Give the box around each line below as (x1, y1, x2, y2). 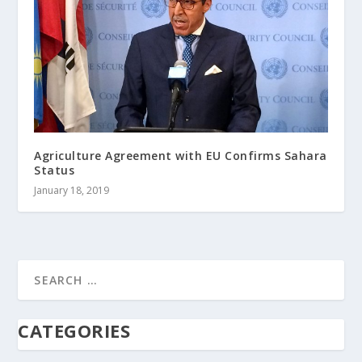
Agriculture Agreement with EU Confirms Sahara (34, 148, 327, 164)
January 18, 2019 (34, 183, 110, 198)
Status (34, 162, 75, 179)
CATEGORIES (18, 318, 131, 343)
